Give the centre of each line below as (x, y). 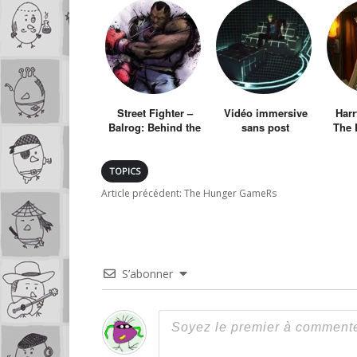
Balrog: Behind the (155, 127)
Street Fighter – (155, 112)
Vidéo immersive (265, 112)
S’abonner (147, 273)
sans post (265, 127)
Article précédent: (143, 193)
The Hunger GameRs (230, 193)
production (265, 141)
